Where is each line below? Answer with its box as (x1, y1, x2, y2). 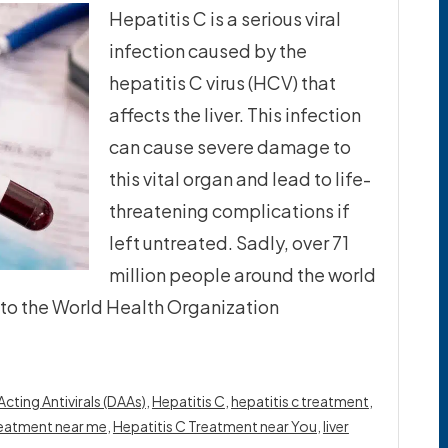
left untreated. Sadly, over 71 (108, 231, 349, 254)
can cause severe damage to (108, 135, 351, 158)
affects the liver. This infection (108, 103, 361, 126)
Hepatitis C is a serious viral (108, 7, 341, 30)
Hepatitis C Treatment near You (112, 417, 317, 435)
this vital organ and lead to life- (108, 167, 371, 190)
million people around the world (108, 263, 376, 286)
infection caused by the (108, 39, 307, 62)
